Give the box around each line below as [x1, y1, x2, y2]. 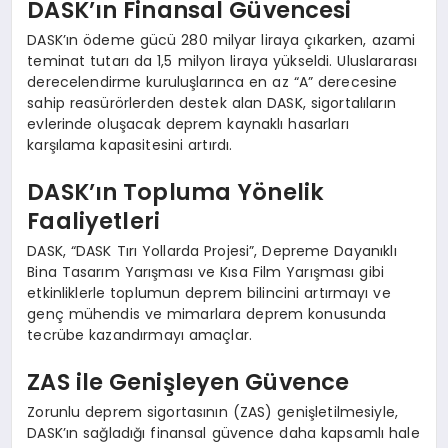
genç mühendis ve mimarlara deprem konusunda [27, 303, 387, 324]
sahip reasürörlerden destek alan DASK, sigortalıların [27, 92, 396, 113]
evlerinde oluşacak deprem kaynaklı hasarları [27, 113, 349, 134]
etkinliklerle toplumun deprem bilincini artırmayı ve [27, 282, 391, 303]
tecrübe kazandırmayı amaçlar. [27, 324, 253, 345]
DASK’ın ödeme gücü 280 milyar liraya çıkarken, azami [27, 29, 416, 50]
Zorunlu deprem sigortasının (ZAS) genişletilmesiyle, [27, 401, 399, 422]
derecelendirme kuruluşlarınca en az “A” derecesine [27, 71, 398, 92]
